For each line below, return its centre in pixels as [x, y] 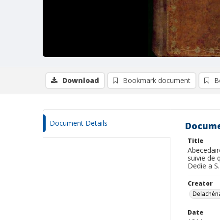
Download [81, 80]
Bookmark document [157, 80]
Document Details [79, 123]
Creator [200, 183]
